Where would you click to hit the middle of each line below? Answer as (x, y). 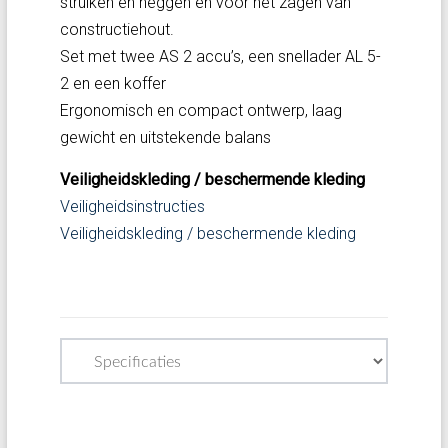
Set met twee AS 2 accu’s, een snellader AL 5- (220, 56)
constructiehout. (116, 29)
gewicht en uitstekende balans (165, 137)
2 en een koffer (112, 83)
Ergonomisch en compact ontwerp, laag (200, 110)
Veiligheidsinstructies (132, 206)
